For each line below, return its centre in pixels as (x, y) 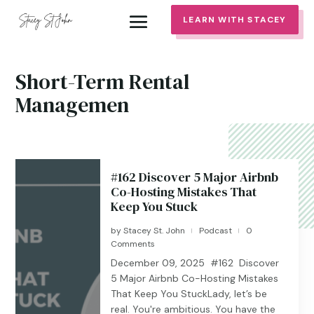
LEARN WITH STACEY (235, 19)
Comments (133, 244)
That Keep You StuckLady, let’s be (189, 294)
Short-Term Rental (103, 82)
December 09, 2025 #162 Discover (195, 263)
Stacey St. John (155, 231)
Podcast (216, 231)
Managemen (73, 105)
